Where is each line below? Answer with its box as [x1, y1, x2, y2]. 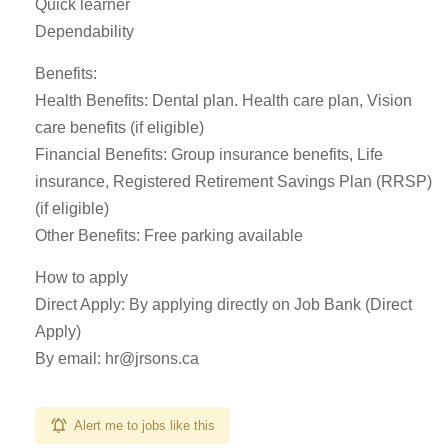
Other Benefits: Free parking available [35, 227, 303, 244]
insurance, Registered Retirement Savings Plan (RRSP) [35, 173, 432, 190]
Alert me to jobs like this [74, 418, 215, 433]
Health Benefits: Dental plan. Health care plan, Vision [35, 92, 412, 109]
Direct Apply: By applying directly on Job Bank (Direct [35, 296, 412, 313]
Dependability [35, 23, 134, 40]
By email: [35, 350, 105, 367]
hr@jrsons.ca [105, 350, 199, 367]
